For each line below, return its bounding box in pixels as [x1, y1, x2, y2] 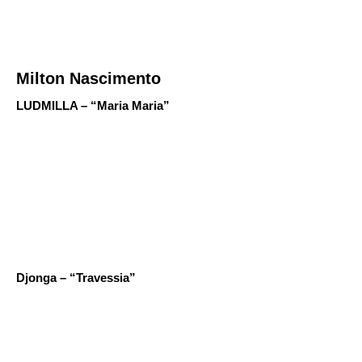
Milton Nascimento [16, 69, 161, 87]
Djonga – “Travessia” [16, 271, 136, 284]
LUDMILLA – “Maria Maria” [16, 99, 170, 112]
